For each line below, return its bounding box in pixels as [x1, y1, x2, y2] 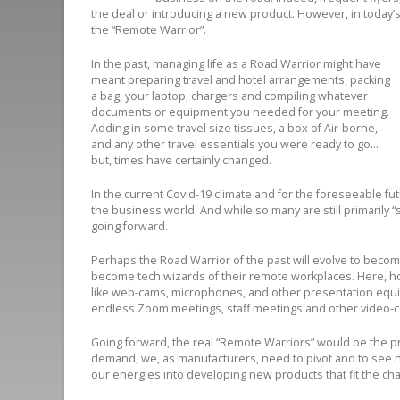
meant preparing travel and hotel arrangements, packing [91, 72, 390, 88]
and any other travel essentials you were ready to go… [91, 137, 379, 153]
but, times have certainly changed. [91, 153, 271, 169]
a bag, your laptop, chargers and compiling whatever [91, 88, 368, 104]
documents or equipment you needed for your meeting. [91, 104, 389, 121]
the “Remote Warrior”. [91, 22, 206, 38]
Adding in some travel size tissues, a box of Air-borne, [91, 121, 378, 137]
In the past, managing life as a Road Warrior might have [91, 56, 381, 72]
